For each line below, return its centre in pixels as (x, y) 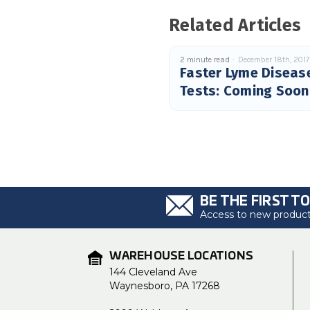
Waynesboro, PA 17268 (165, 286)
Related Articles (235, 26)
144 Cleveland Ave (154, 272)
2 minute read (205, 60)
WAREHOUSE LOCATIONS (182, 256)
